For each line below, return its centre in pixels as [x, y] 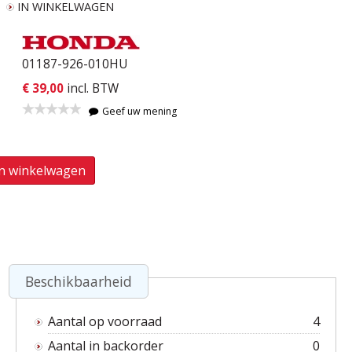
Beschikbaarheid [78, 281]
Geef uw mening [139, 112]
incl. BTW [93, 89]
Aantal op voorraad [104, 322]
